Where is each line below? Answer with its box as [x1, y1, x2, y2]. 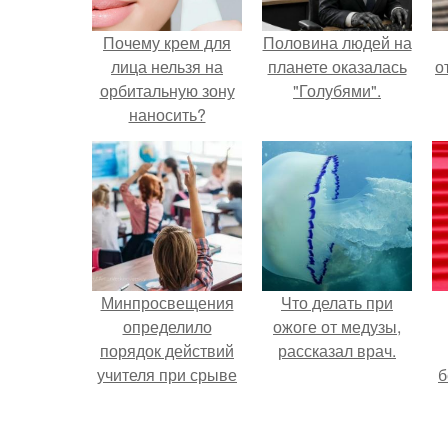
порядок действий [100, 339, 234, 362]
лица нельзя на [111, 55, 223, 78]
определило [122, 315, 212, 338]
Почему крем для [103, 31, 231, 54]
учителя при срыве [97, 363, 237, 386]
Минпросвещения [100, 291, 234, 314]
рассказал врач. [278, 339, 396, 362]
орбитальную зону [99, 79, 235, 102]
